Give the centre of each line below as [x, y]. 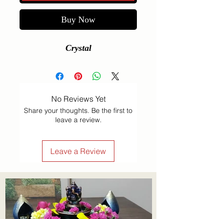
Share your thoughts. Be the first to [78, 111]
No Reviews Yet [78, 99]
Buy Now [78, 20]
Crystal [78, 48]
